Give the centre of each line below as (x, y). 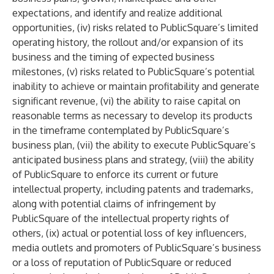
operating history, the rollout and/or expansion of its (128, 42)
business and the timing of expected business (113, 57)
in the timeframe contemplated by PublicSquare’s (121, 130)
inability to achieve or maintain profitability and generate (136, 86)
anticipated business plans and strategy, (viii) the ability (133, 160)
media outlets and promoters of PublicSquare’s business (137, 248)
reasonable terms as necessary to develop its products (132, 116)
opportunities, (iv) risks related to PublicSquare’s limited (135, 28)
